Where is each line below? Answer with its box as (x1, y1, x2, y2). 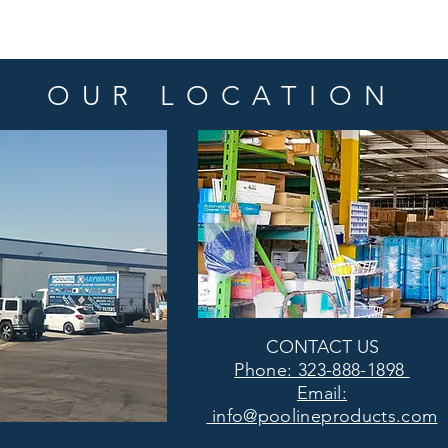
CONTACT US (265, 336, 379, 358)
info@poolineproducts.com (206, 405, 438, 427)
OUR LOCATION (47, 80, 397, 112)
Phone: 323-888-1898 (234, 359, 405, 381)
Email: (296, 382, 348, 404)
